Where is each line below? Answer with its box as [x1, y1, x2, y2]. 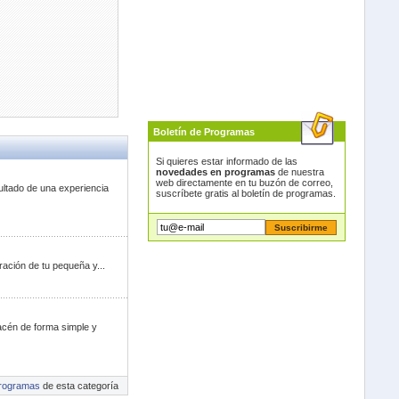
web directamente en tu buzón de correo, [155, 177, 333, 188]
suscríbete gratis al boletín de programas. [155, 188, 336, 199]
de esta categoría [39, 380, 118, 391]
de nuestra [274, 167, 324, 177]
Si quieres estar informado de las [155, 156, 297, 167]
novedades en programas [155, 167, 275, 177]
